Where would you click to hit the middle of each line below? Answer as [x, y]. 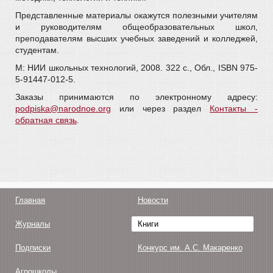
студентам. [37, 50]
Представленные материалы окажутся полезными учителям [136, 15]
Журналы [33, 224]
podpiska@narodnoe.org [63, 108]
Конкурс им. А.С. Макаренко [190, 248]
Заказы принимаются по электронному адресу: [136, 97]
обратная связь [46, 120]
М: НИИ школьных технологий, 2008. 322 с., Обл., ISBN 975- [136, 68]
